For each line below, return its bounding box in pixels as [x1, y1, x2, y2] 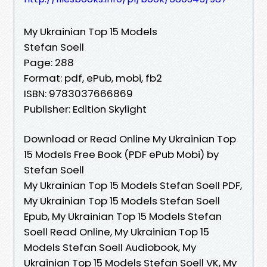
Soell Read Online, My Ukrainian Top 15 [24, 224, 209, 239]
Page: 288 [24, 55, 74, 70]
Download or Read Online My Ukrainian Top [24, 131, 236, 146]
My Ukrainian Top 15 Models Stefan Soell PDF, [24, 178, 242, 193]
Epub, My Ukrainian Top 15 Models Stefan [24, 209, 222, 223]
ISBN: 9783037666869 [24, 86, 133, 101]
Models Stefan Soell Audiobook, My [24, 240, 196, 254]
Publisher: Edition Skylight [24, 101, 147, 116]
